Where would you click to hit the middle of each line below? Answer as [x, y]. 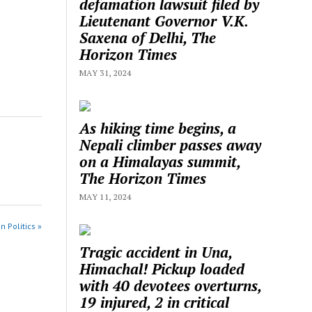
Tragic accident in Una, [156, 252]
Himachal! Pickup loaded [162, 268]
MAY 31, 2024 [106, 72]
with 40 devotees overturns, [171, 285]
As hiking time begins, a [158, 128]
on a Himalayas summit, [160, 161]
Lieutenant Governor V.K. [164, 21]
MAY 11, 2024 [106, 196]
